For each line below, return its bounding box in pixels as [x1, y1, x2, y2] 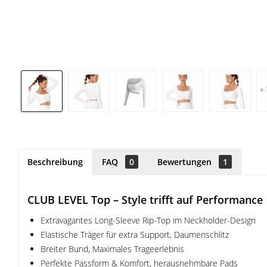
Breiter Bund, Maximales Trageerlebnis [41, 243, 184, 254]
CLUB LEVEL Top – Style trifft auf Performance [27, 193, 263, 207]
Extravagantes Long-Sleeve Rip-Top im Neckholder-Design [41, 215, 256, 226]
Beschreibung [27, 156, 83, 167]
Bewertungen [157, 156, 214, 167]
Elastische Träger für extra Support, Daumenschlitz [41, 229, 229, 240]
